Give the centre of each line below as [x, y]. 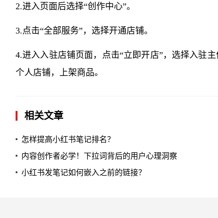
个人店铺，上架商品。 [59, 73]
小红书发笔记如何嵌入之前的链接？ [84, 172]
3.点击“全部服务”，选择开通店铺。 [84, 31]
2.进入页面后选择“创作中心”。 [75, 6]
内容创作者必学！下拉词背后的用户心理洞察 [99, 156]
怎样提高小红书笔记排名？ [68, 139]
